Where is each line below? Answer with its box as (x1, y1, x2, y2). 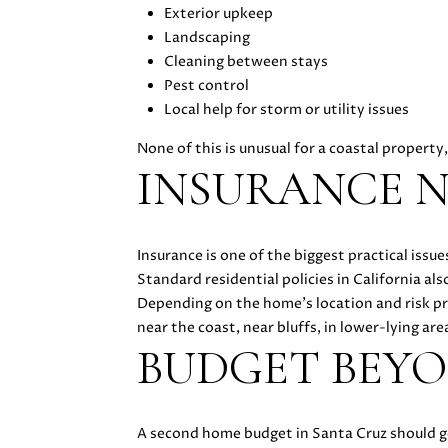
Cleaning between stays (163, 52, 328, 72)
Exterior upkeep (163, 4, 273, 24)
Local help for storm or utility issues (163, 100, 409, 120)
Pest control (163, 76, 249, 96)
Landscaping (163, 28, 250, 48)
